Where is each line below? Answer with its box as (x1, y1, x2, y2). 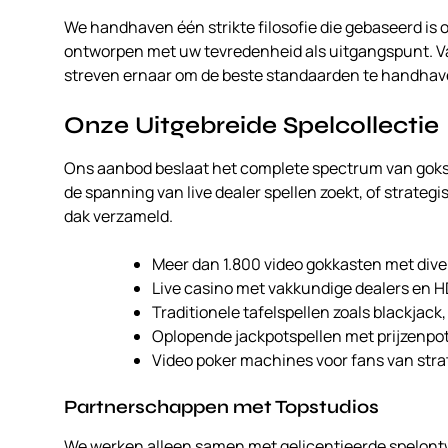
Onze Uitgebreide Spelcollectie (64, 111, 439, 141)
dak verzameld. (64, 205, 173, 228)
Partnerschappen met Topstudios (64, 396, 379, 419)
